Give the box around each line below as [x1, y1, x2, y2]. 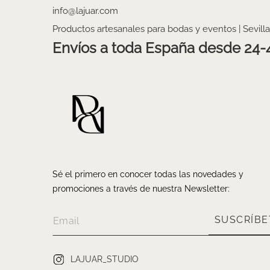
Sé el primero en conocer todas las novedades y [52, 169, 243, 180]
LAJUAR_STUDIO [71, 254, 139, 264]
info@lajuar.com [52, 5, 118, 17]
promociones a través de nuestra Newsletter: [52, 184, 230, 194]
